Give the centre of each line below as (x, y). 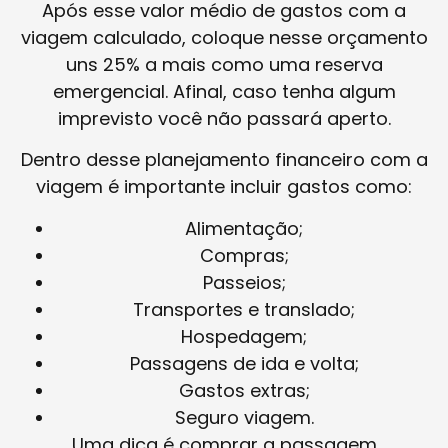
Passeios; (244, 282)
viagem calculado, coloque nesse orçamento (224, 37)
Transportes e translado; (244, 309)
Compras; (244, 255)
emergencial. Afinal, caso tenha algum (224, 91)
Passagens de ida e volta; (244, 363)
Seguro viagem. (244, 417)
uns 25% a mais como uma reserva (224, 64)
